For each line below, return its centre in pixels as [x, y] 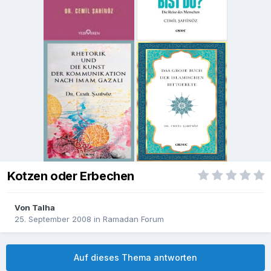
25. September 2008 [53, 219]
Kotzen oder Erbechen [71, 176]
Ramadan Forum [133, 219]
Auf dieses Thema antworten [135, 258]
